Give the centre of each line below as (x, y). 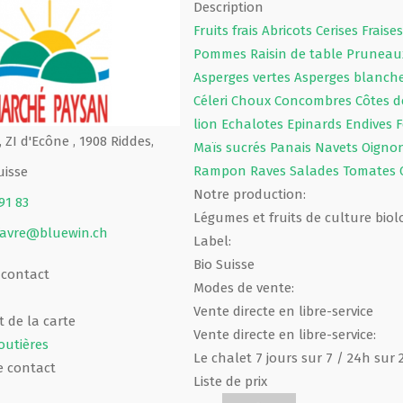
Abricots (288, 30)
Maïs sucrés (231, 147)
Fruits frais (227, 30)
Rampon (221, 170)
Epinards (316, 124)
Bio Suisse (224, 264)
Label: (212, 241)
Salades (316, 170)
